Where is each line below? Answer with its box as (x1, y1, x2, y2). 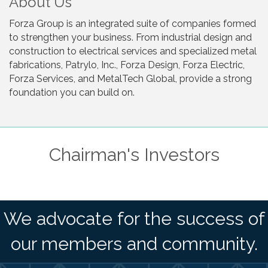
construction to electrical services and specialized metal (9, 45, 257, 57)
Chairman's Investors (48, 144, 220, 165)
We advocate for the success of (3, 208, 265, 229)
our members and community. (10, 233, 258, 254)
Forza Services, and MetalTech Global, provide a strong (9, 72, 252, 84)
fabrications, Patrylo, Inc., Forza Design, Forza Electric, (9, 59, 245, 71)
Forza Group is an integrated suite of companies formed (9, 17, 256, 29)
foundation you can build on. (9, 86, 135, 98)
